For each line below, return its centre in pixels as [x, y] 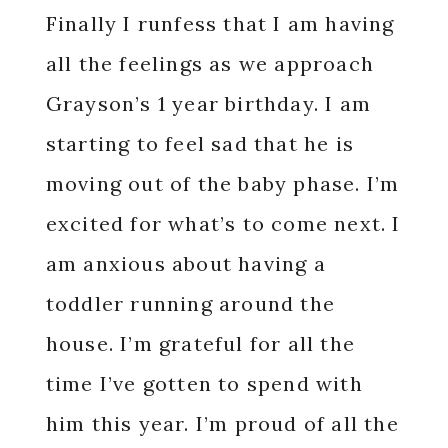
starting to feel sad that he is [199, 143]
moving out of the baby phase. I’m [222, 183]
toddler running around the [190, 303]
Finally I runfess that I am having [220, 23]
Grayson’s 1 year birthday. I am [208, 103]
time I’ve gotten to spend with [204, 383]
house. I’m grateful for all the [200, 343]
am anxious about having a [185, 263]
